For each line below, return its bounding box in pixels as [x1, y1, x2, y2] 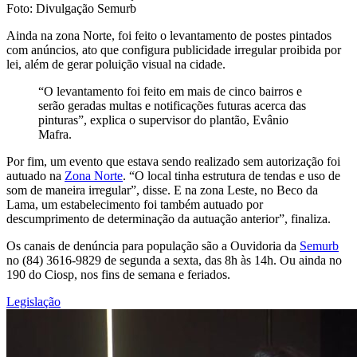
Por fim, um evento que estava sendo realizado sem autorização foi [6, 154, 340, 168]
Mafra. [38, 127, 72, 141]
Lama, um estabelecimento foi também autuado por [6, 197, 263, 211]
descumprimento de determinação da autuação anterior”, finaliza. [6, 211, 331, 226]
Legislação [6, 294, 61, 308]
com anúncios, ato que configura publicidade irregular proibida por [6, 42, 341, 57]
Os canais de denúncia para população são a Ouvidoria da [6, 238, 300, 253]
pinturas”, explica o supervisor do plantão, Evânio [38, 112, 288, 127]
